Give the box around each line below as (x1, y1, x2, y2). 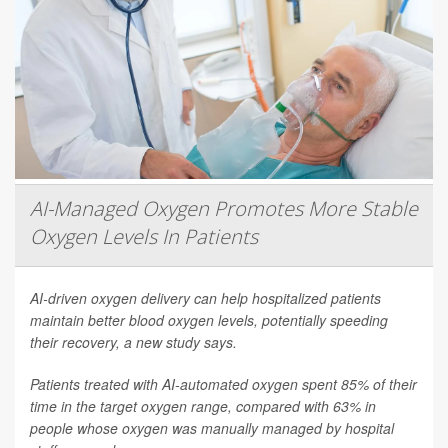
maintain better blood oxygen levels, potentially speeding (30, 309, 388, 330)
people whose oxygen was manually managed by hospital (30, 417, 394, 438)
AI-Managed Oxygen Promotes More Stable (30, 194, 418, 222)
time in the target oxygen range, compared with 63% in (30, 395, 376, 416)
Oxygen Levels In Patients (30, 222, 258, 250)
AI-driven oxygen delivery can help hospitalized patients (30, 287, 381, 308)
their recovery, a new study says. (30, 331, 237, 352)
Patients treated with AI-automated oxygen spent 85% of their (30, 373, 417, 394)
